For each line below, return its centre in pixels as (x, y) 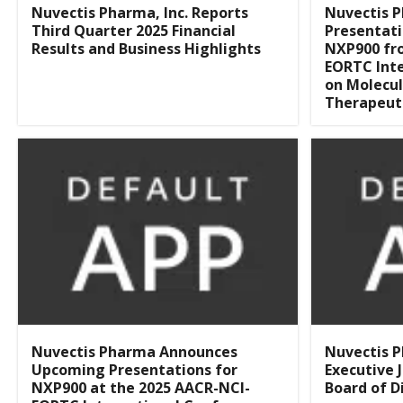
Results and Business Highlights (146, 48)
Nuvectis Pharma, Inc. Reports (140, 12)
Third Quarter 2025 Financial (134, 30)
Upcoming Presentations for (134, 369)
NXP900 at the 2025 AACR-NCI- (141, 387)
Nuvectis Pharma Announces (134, 351)
